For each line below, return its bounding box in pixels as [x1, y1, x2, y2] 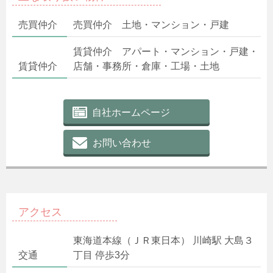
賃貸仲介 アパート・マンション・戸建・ [73, 46, 258, 57]
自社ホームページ [92, 107, 170, 118]
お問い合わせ [93, 137, 151, 148]
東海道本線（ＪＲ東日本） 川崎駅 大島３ [73, 235, 253, 246]
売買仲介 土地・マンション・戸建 [73, 19, 229, 30]
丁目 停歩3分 [73, 249, 130, 260]
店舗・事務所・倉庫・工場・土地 [73, 60, 219, 71]
